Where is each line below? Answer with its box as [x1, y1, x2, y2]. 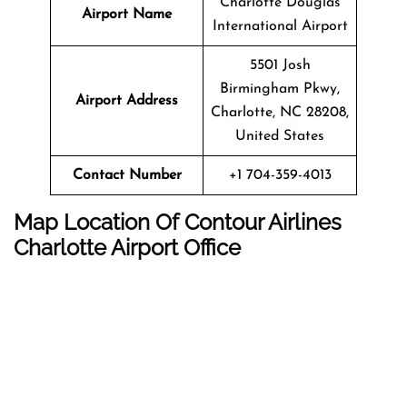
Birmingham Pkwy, [220, 81, 340, 96]
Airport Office [111, 233, 241, 261]
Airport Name [82, 6, 172, 22]
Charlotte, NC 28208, [211, 104, 349, 120]
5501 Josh [249, 57, 311, 73]
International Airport [212, 18, 348, 34]
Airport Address [75, 93, 178, 108]
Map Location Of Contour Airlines [14, 208, 342, 235]
